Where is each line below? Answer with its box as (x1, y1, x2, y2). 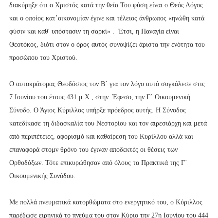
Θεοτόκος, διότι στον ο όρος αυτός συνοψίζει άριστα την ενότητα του (9, 41, 205, 49)
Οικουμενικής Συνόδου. (9, 172, 75, 180)
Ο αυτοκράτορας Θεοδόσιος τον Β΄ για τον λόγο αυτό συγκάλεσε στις (9, 80, 205, 88)
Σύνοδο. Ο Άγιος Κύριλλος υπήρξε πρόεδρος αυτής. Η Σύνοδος (9, 107, 186, 114)
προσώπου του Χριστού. (9, 54, 77, 62)
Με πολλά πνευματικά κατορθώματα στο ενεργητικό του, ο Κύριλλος (9, 199, 202, 206)
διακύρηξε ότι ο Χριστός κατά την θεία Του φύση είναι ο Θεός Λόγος (9, 1, 203, 9)
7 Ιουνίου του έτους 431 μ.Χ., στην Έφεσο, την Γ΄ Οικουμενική (9, 93, 190, 101)
